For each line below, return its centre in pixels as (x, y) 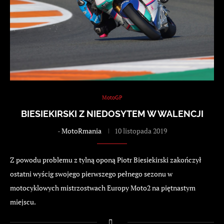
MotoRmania (81, 131)
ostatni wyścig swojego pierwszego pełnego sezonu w (91, 174)
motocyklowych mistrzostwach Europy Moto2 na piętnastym (103, 188)
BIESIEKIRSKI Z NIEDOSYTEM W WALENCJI (112, 114)
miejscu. (23, 202)
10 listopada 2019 (140, 131)
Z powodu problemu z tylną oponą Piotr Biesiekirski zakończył (106, 160)
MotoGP (112, 98)
